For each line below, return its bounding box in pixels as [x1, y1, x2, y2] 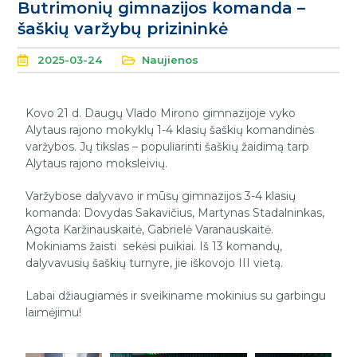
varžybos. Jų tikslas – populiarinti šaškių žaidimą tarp [25, 139, 310, 154]
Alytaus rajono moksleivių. [25, 155, 168, 171]
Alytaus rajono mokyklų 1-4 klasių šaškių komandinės [25, 122, 315, 137]
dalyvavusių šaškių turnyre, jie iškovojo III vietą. [25, 255, 284, 270]
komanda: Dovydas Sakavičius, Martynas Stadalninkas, [25, 205, 325, 220]
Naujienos [142, 53, 199, 66]
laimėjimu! [25, 304, 82, 320]
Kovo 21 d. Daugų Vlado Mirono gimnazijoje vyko [25, 105, 296, 120]
